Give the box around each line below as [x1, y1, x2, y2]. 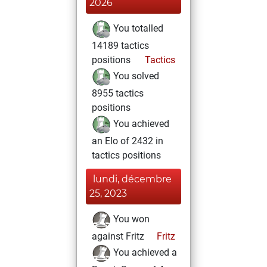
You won [111, 213, 150, 225]
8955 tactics [92, 88, 144, 99]
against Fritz [92, 231, 144, 242]
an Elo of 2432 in [92, 135, 163, 147]
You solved [111, 70, 159, 82]
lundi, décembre [93, 173, 172, 185]
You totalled [111, 23, 163, 35]
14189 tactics [92, 40, 149, 51]
